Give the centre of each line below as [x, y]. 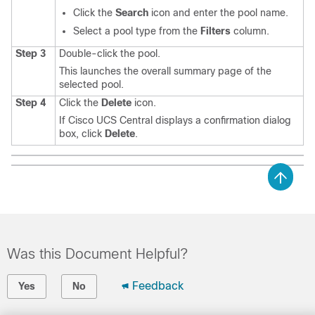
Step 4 [31, 103]
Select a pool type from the [137, 31]
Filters [216, 31]
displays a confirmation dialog [222, 120]
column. [250, 31]
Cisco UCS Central [110, 120]
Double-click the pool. [110, 53]
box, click [82, 134]
